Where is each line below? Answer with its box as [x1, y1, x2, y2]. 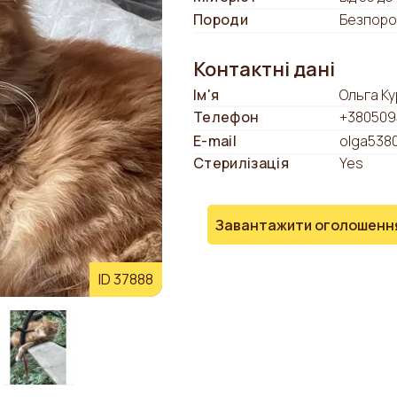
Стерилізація [193, 152, 289, 173]
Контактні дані [193, 56, 335, 83]
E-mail [193, 130, 237, 151]
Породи [193, 10, 248, 30]
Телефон [193, 107, 260, 128]
